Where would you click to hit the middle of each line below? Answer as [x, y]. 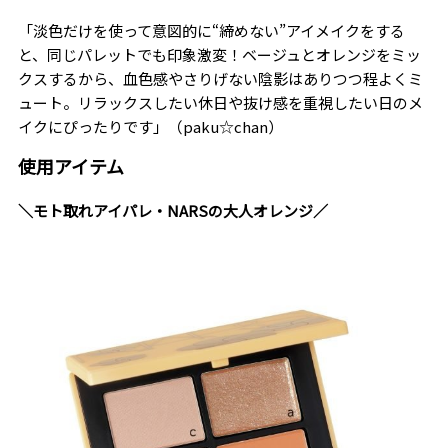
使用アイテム [70, 166]
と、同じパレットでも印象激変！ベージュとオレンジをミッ [219, 55]
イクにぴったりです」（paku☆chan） [150, 127]
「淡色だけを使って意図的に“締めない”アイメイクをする [211, 31]
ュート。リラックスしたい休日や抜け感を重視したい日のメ [220, 103]
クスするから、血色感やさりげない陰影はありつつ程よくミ [220, 79]
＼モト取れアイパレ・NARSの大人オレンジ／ [172, 211]
